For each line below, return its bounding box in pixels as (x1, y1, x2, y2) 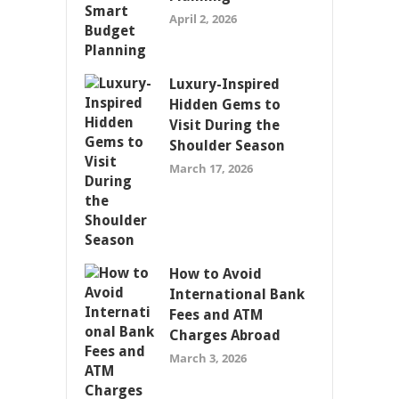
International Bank (169, 286, 305, 304)
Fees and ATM (169, 306, 263, 324)
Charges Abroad (169, 327, 281, 345)
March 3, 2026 (169, 350, 247, 367)
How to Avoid (169, 265, 262, 283)
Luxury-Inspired (169, 76, 280, 94)
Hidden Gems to (169, 96, 281, 114)
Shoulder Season (169, 137, 285, 155)
